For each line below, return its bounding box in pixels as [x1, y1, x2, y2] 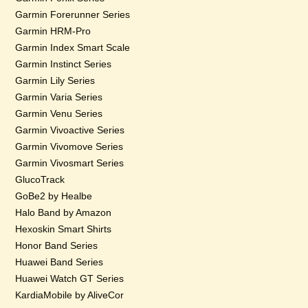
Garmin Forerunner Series [15, 9, 131, 20]
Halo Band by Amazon [15, 207, 112, 218]
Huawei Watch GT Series [15, 273, 124, 284]
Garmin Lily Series [15, 75, 96, 86]
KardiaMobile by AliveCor [15, 289, 124, 300]
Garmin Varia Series [15, 91, 103, 102]
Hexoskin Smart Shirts [15, 223, 112, 234]
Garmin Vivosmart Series [15, 157, 124, 168]
